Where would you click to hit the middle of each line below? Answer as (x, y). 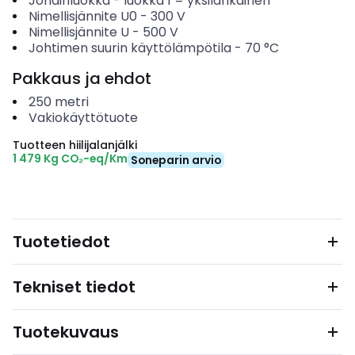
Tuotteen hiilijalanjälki (75, 145)
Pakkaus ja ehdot (82, 78)
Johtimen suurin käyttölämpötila (130, 48)
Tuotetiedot (61, 242)
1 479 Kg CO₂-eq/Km (70, 158)
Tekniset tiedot (74, 287)
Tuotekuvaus (66, 332)
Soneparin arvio (176, 160)
